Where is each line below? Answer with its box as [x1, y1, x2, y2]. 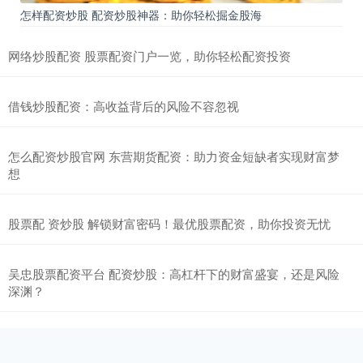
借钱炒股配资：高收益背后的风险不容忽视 [8, 97, 239, 115]
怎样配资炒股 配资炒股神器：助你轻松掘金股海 [20, 6, 262, 23]
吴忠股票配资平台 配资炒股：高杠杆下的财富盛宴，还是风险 [8, 265, 340, 283]
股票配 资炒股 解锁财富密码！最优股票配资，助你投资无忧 [8, 215, 331, 233]
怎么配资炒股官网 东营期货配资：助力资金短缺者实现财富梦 [8, 147, 340, 165]
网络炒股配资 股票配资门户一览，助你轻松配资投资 [8, 47, 291, 65]
